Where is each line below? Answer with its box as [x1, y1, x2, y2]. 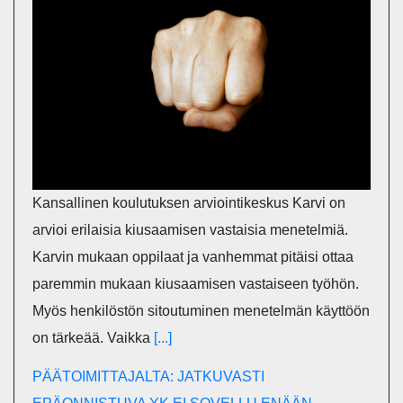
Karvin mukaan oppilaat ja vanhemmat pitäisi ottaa [32, 248, 354, 264]
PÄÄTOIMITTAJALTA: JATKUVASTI [32, 368, 264, 384]
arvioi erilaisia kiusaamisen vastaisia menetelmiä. [32, 221, 348, 237]
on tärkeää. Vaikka [32, 329, 154, 345]
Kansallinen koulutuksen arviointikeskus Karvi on [32, 194, 345, 210]
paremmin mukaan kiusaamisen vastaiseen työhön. [32, 275, 359, 291]
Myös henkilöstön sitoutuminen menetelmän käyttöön [32, 302, 370, 318]
